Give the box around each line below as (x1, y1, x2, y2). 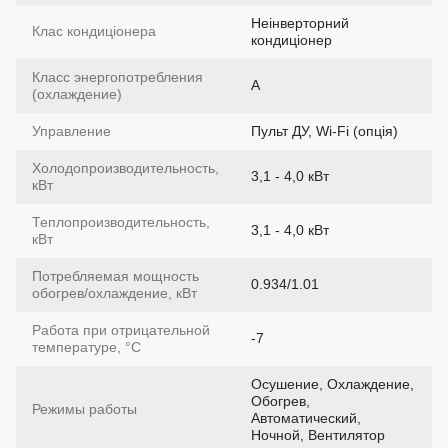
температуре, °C (32, 338, 141, 355)
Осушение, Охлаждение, (251, 375, 414, 392)
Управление (32, 122, 111, 139)
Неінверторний (251, 14, 349, 31)
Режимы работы (32, 400, 137, 417)
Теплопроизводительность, (32, 213, 210, 230)
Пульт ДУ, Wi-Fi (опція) (251, 122, 398, 139)
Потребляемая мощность (32, 267, 199, 284)
